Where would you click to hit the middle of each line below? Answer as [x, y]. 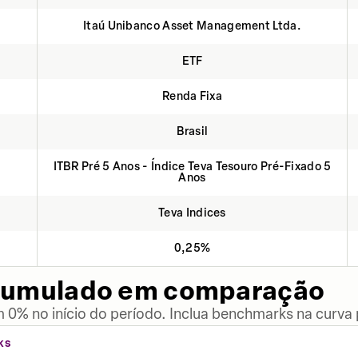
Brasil [192, 131]
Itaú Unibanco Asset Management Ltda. [192, 26]
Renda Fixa [192, 96]
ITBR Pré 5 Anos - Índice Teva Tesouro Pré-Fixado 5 [192, 167]
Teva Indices [192, 213]
